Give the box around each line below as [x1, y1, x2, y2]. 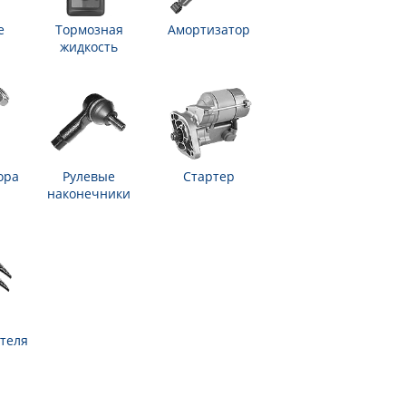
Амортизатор [167, 21, 250, 38]
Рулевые [63, 168, 115, 185]
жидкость [60, 38, 118, 55]
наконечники [47, 185, 130, 202]
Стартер [182, 168, 235, 185]
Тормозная [54, 21, 123, 38]
